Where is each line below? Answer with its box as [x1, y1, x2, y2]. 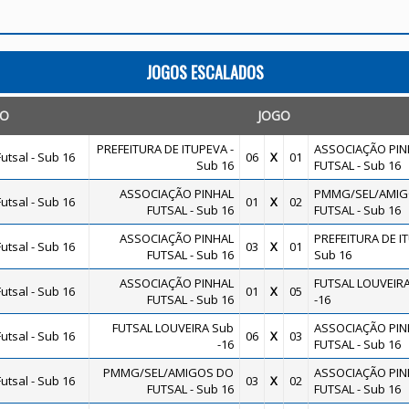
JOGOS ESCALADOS [145, 60, 264, 84]
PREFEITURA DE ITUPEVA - [96, 141, 234, 157]
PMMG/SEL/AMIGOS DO [102, 364, 234, 381]
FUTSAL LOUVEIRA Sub [111, 320, 234, 336]
